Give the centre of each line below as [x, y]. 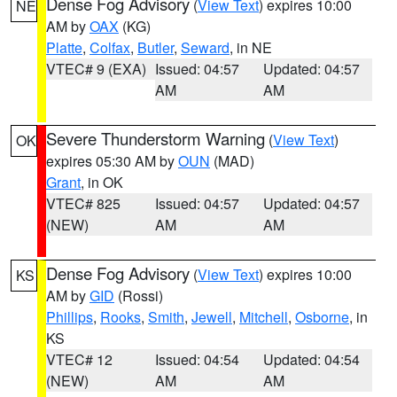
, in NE [251, 47]
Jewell [212, 317]
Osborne [322, 317]
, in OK [102, 182]
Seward [205, 47]
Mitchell [264, 317]
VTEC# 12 [79, 359]
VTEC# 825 [83, 203]
